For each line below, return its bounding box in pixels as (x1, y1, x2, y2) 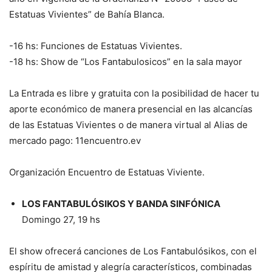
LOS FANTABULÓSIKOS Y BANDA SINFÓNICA (22, 198, 220, 210)
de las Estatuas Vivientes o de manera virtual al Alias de (9, 119, 248, 131)
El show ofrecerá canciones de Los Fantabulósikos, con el (9, 245, 257, 257)
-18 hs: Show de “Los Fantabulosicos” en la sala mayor (9, 56, 242, 68)
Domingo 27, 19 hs (22, 214, 100, 226)
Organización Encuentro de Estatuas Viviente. (9, 166, 205, 178)
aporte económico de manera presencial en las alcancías (9, 103, 253, 115)
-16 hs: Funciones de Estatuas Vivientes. (9, 40, 182, 52)
